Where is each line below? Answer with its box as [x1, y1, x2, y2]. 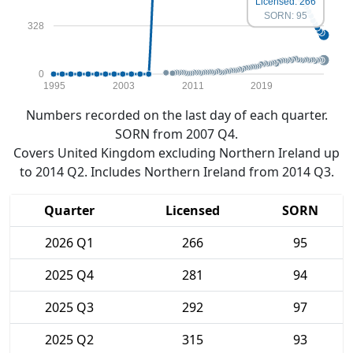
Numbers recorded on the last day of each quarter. [25, 106, 328, 124]
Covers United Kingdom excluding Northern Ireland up [13, 144, 340, 162]
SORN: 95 [264, 10, 307, 22]
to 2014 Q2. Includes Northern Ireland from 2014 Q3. [19, 163, 334, 180]
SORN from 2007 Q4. [115, 125, 238, 143]
